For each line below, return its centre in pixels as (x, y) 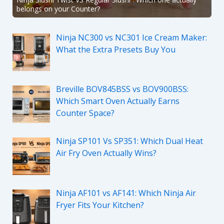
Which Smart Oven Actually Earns (117, 101)
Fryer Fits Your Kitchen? (100, 205)
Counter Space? (85, 113)
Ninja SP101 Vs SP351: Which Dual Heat (129, 141)
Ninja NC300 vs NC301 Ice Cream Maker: (131, 37)
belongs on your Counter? (58, 8)
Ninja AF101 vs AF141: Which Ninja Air (126, 193)
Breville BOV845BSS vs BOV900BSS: (122, 89)
